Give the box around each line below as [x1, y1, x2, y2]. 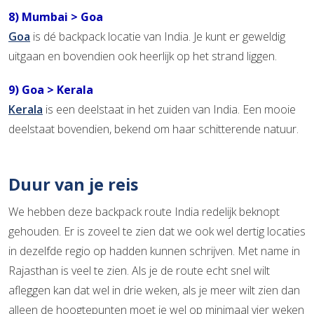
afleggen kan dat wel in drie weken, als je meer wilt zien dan [8, 282, 300, 298]
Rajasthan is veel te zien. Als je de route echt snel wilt [8, 262, 270, 278]
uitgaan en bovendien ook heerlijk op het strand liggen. [8, 48, 277, 64]
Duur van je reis [8, 172, 138, 196]
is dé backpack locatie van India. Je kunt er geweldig [30, 28, 285, 44]
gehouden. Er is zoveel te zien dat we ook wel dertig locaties [8, 223, 306, 239]
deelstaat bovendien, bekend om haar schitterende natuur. [8, 121, 299, 137]
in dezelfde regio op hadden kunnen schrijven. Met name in [8, 243, 300, 259]
